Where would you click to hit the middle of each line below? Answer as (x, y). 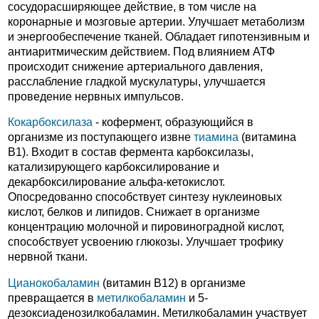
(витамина (267, 137)
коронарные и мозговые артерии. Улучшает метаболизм (156, 21)
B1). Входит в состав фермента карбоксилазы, (131, 152)
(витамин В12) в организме (173, 283)
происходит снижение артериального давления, (135, 66)
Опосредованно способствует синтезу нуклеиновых (145, 197)
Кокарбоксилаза (50, 122)
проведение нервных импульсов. (96, 96)
